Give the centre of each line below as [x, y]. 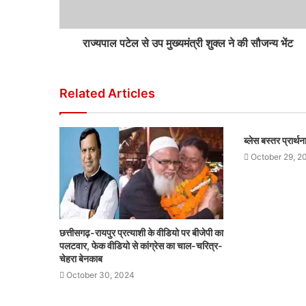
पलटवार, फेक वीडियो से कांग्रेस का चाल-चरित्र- [141, 246]
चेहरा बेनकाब [81, 259]
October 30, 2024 [100, 275]
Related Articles [107, 93]
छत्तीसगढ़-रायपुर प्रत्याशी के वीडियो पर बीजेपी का [141, 233]
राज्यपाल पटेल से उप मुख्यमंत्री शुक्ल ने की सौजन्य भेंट [187, 43]
